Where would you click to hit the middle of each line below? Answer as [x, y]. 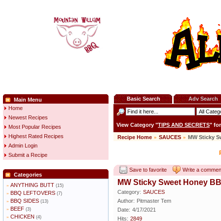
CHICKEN [22, 217]
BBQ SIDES [25, 201]
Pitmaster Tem [154, 201]
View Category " [137, 125]
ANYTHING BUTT [32, 185]
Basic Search [143, 99]
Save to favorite [148, 170]
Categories [28, 175]
